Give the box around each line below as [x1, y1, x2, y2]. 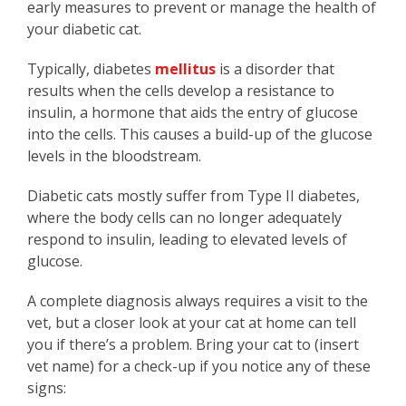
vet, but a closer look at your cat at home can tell [27, 313, 356, 333]
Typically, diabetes [27, 59, 155, 80]
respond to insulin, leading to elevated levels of [27, 229, 347, 250]
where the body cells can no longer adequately [27, 208, 342, 228]
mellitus [155, 59, 216, 80]
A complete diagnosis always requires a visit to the [27, 291, 368, 312]
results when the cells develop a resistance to [27, 81, 334, 101]
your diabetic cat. [27, 19, 141, 40]
